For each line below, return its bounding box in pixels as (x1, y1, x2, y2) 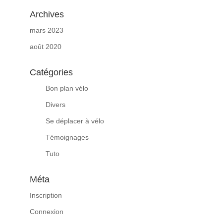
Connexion (29, 208, 63, 216)
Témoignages (45, 133, 89, 142)
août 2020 (29, 43, 61, 51)
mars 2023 (29, 26, 63, 35)
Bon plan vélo (45, 84, 88, 93)
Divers (45, 101, 65, 109)
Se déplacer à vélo (45, 117, 104, 125)
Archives (29, 9, 64, 20)
